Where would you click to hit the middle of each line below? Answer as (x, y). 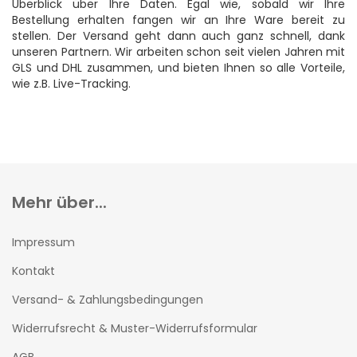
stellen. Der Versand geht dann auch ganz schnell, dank (178, 36)
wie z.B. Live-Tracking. (71, 84)
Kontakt (33, 271)
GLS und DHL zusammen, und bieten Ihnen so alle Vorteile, (178, 68)
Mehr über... (59, 203)
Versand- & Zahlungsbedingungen (108, 300)
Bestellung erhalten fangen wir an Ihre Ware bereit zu (178, 20)
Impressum (43, 243)
